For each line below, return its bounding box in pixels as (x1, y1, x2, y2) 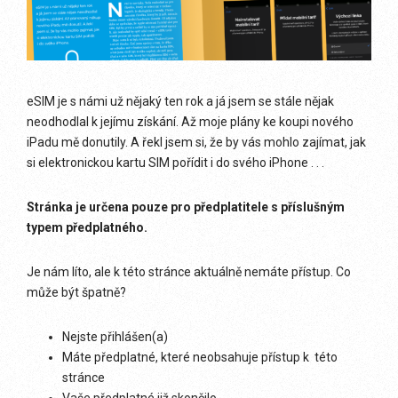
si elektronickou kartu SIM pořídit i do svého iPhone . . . (27, 155, 324, 170)
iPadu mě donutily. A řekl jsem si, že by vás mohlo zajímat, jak (27, 135, 366, 149)
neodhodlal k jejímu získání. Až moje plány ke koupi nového (27, 115, 354, 129)
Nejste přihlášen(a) (62, 330, 168, 344)
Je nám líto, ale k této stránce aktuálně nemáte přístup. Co (27, 265, 351, 279)
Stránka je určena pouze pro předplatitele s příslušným (27, 200, 345, 214)
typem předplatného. (27, 220, 147, 235)
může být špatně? (27, 285, 126, 299)
